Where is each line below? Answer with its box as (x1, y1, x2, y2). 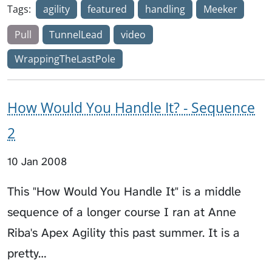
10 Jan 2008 (7, 154, 67, 169)
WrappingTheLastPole (14, 52, 115, 66)
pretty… (7, 245, 46, 261)
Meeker (203, 2, 237, 16)
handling (144, 2, 185, 16)
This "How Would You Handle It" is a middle (7, 183, 241, 199)
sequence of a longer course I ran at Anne (7, 203, 236, 220)
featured (87, 2, 127, 16)
